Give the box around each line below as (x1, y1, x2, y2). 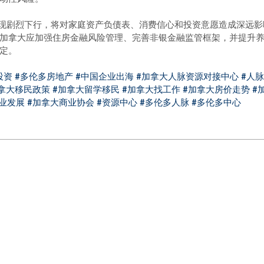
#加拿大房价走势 (183, 83, 250, 95)
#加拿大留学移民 (52, 83, 120, 95)
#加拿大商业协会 (27, 96, 94, 108)
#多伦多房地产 (15, 70, 73, 82)
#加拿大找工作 (122, 83, 180, 95)
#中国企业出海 (75, 70, 134, 82)
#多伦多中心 (192, 96, 241, 108)
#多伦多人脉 (140, 96, 189, 108)
